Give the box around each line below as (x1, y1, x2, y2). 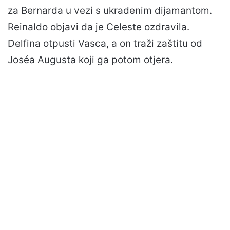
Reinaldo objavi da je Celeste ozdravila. (8, 21, 189, 33)
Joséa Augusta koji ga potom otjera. (8, 54, 173, 66)
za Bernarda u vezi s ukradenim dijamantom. (8, 5, 212, 17)
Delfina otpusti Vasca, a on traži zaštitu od (8, 37, 202, 50)
